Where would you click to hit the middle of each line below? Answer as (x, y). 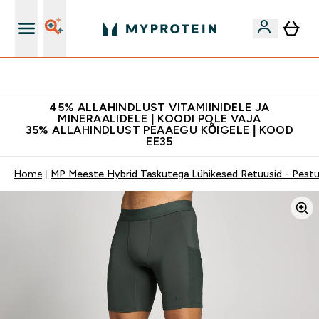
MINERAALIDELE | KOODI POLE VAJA (159, 119)
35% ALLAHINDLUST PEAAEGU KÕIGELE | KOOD (159, 130)
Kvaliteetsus (168, 75)
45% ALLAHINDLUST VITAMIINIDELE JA (159, 107)
